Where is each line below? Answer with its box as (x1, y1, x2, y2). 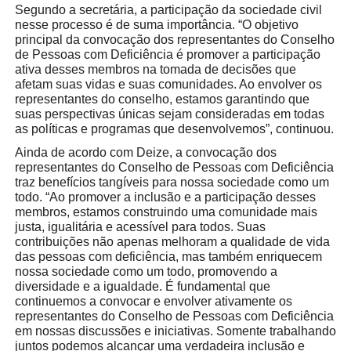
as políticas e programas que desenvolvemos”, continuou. (14, 122, 334, 136)
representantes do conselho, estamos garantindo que (14, 92, 309, 107)
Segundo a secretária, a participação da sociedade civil (14, 3, 322, 17)
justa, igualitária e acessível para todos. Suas (14, 219, 266, 233)
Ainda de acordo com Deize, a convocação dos (14, 145, 277, 159)
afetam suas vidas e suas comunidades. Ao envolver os (14, 78, 322, 92)
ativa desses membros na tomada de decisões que (14, 63, 296, 77)
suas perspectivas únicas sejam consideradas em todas (14, 107, 324, 121)
